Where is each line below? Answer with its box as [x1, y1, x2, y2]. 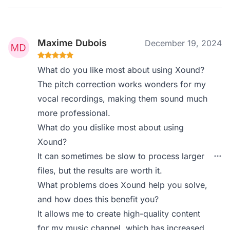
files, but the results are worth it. [37, 165, 163, 176]
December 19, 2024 [145, 38, 222, 48]
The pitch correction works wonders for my [37, 79, 206, 89]
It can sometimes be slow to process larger [37, 151, 205, 161]
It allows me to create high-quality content [37, 208, 201, 219]
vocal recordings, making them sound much [37, 93, 208, 104]
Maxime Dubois [37, 37, 107, 48]
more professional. [37, 108, 111, 118]
